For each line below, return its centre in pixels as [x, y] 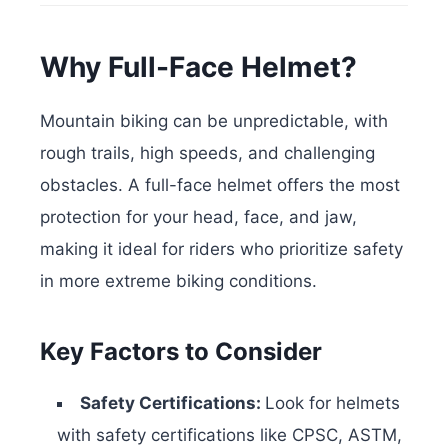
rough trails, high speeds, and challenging [207, 152]
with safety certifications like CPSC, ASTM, [229, 434]
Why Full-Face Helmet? [198, 66]
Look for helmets [332, 402]
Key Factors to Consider [181, 351]
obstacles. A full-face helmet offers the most [220, 184]
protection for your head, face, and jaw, [198, 216]
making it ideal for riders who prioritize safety [221, 248]
